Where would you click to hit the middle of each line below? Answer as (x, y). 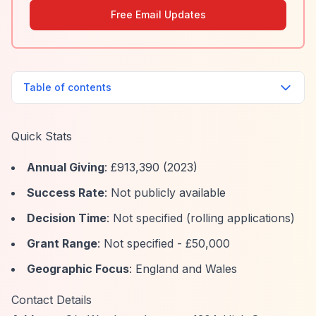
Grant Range (62, 243)
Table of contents (67, 87)
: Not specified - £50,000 (164, 243)
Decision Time (67, 218)
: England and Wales (183, 269)
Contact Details (51, 300)
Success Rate (66, 193)
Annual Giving (66, 167)
